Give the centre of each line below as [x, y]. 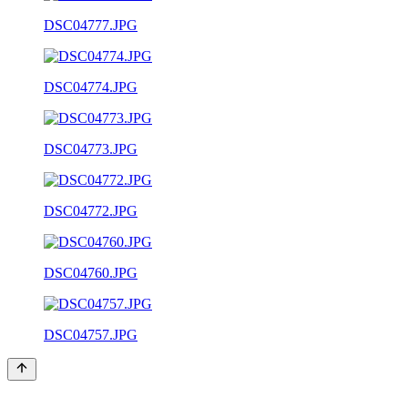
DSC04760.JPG [91, 272]
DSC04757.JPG [91, 334]
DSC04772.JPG [91, 210]
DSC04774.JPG [91, 87]
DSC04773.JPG [91, 148]
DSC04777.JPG [91, 25]
